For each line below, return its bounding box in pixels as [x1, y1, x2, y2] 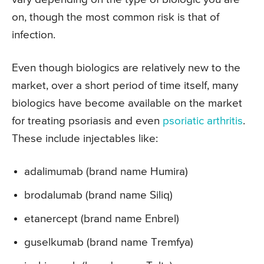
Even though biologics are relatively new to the [12, 62, 240, 74]
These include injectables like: [12, 133, 158, 145]
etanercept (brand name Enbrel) [24, 213, 179, 225]
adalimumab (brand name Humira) [24, 166, 188, 178]
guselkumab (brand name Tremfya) [24, 237, 193, 249]
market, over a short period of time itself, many [12, 80, 238, 92]
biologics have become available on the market [12, 98, 242, 110]
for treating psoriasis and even [12, 115, 163, 127]
